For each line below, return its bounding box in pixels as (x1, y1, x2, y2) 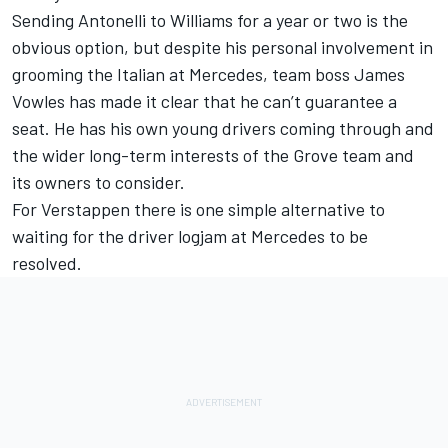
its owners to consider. (12, 171, 185, 194)
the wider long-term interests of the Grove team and (12, 144, 414, 167)
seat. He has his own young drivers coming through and (12, 117, 434, 140)
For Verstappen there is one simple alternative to (12, 198, 385, 221)
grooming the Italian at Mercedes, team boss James (12, 63, 405, 86)
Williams (170, 9, 233, 32)
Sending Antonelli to (12, 9, 170, 32)
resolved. (12, 252, 82, 275)
